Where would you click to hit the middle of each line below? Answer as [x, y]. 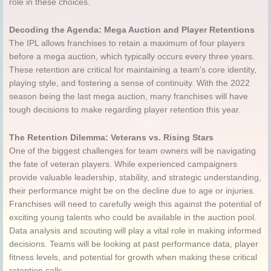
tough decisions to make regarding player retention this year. [125, 110]
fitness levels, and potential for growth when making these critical [133, 258]
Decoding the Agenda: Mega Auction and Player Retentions [132, 30]
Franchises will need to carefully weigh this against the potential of [135, 204]
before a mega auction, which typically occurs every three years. [132, 57]
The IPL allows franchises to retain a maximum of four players [127, 44]
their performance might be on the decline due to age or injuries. [132, 191]
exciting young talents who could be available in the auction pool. [133, 218]
